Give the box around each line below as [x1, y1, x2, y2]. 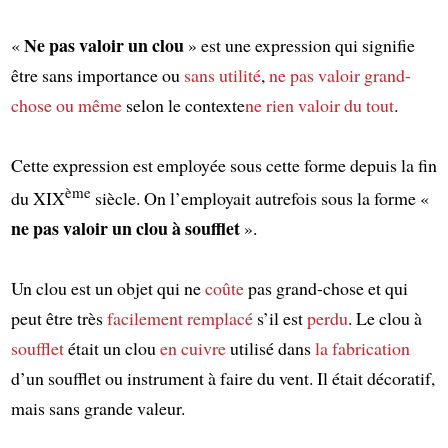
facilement [106, 305, 183, 330]
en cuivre [159, 335, 226, 360]
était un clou [63, 335, 160, 360]
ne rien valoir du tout [244, 92, 394, 117]
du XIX [10, 185, 65, 210]
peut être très [10, 305, 107, 330]
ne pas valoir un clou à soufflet [10, 214, 240, 241]
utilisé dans [225, 335, 315, 360]
